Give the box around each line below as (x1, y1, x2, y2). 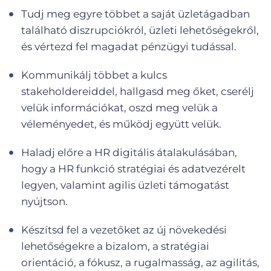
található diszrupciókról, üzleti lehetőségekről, (21, 24, 259, 36)
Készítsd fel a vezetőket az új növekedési (21, 223, 227, 236)
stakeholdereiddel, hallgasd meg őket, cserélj (21, 85, 254, 97)
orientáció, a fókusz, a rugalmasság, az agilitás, (21, 256, 260, 269)
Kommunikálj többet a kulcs (21, 68, 167, 81)
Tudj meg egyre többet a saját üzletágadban (21, 7, 250, 20)
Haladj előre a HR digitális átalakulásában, (21, 146, 237, 158)
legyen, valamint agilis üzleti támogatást (21, 178, 229, 191)
